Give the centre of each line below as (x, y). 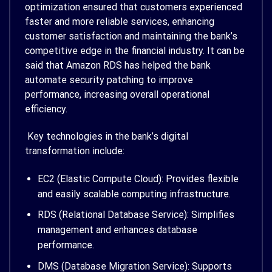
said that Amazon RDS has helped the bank (118, 66)
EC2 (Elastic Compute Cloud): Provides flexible (138, 178)
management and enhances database (117, 230)
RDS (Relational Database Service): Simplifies (136, 215)
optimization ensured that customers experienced (134, 7)
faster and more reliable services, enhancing (120, 22)
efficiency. (46, 109)
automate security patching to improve (109, 80)
